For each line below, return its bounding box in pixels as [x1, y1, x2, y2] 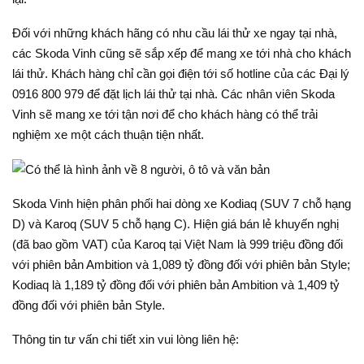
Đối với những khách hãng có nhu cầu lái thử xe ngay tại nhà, [12, 25, 337, 40]
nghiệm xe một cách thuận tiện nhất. [12, 127, 204, 141]
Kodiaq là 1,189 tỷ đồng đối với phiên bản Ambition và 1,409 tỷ [12, 278, 340, 292]
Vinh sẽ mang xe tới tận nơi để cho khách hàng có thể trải [12, 106, 318, 121]
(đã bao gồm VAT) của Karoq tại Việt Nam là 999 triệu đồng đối [12, 237, 343, 252]
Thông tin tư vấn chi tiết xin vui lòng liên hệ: [12, 332, 239, 347]
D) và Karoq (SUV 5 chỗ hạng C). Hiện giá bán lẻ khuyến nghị [12, 217, 339, 232]
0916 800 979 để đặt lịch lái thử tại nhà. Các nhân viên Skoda [12, 86, 335, 101]
